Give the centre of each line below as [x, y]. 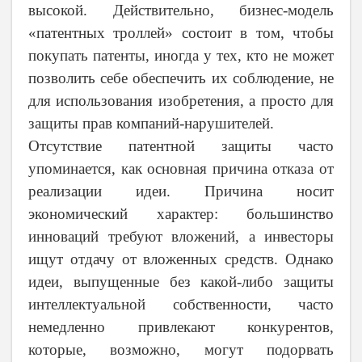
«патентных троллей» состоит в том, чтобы [181, 33]
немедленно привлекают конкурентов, [181, 327]
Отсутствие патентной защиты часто [181, 146]
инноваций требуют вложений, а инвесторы [181, 237]
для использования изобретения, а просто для [181, 101]
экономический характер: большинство [181, 214]
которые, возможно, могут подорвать [181, 350]
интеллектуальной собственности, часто [181, 305]
